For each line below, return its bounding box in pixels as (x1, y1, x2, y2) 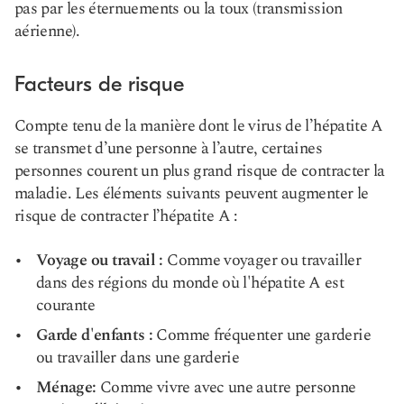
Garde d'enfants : (36, 323, 153, 347)
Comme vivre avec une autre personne (96, 375, 356, 399)
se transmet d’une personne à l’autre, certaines (14, 136, 322, 161)
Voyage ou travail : (36, 248, 163, 272)
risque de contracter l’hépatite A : (14, 204, 238, 228)
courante (36, 293, 95, 317)
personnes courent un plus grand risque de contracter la (14, 159, 385, 183)
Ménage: (36, 375, 96, 399)
